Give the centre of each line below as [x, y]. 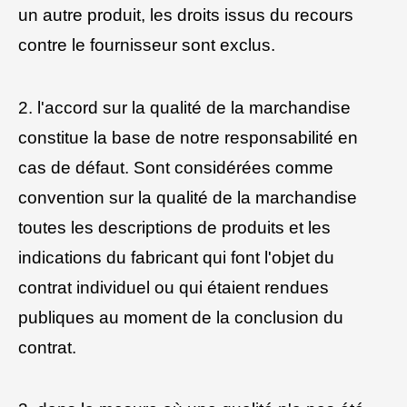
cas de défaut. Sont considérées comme [176, 167]
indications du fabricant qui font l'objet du [176, 257]
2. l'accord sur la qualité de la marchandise [184, 107]
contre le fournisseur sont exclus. [147, 45]
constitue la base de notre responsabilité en [188, 137]
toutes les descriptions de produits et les [174, 227]
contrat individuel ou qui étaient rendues [174, 287]
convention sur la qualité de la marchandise [188, 197]
